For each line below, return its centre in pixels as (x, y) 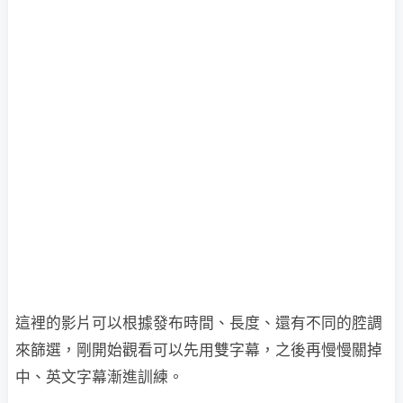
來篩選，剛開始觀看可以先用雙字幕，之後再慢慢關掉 (199, 350)
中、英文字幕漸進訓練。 (99, 377)
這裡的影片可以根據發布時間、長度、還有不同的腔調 (199, 323)
